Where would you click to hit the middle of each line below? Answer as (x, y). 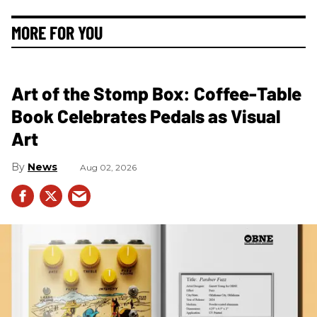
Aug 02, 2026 (108, 168)
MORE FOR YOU (57, 33)
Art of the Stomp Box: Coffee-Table (156, 93)
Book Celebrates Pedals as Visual (146, 116)
